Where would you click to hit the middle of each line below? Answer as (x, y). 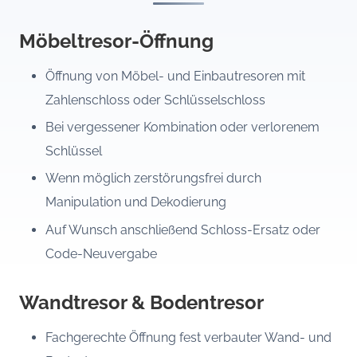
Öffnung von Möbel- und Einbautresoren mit (175, 76)
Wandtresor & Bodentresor (141, 303)
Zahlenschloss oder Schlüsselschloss (155, 100)
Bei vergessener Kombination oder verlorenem (182, 127)
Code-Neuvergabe (101, 253)
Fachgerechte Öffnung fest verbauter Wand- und (188, 338)
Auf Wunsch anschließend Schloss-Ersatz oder (182, 229)
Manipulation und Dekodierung (135, 202)
